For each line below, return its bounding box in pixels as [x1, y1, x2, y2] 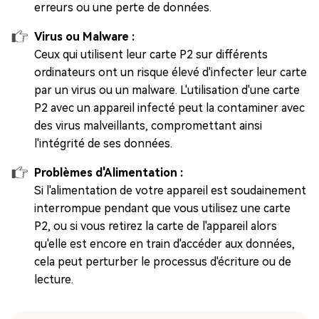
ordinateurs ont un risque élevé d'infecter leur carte [34, 66, 307, 79]
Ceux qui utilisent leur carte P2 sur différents [34, 48, 268, 61]
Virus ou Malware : [34, 30, 135, 43]
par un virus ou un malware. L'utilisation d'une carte [34, 83, 300, 97]
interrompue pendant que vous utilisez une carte [34, 202, 291, 215]
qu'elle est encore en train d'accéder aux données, [34, 237, 295, 251]
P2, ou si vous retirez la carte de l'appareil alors [34, 219, 277, 233]
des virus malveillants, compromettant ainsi [34, 119, 262, 132]
